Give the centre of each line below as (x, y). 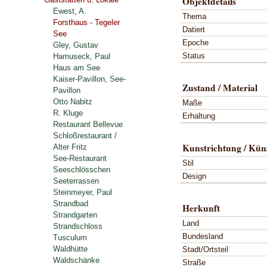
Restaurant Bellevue (88, 124)
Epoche (195, 42)
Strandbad (71, 204)
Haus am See (77, 68)
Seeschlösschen (82, 170)
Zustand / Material (220, 87)
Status (194, 55)
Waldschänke (76, 260)
